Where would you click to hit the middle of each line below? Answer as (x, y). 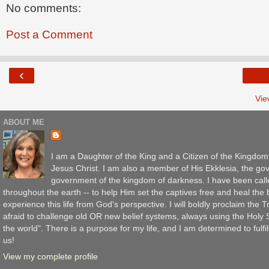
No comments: (44, 8)
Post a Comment (49, 35)
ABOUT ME (24, 122)
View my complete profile (50, 256)
